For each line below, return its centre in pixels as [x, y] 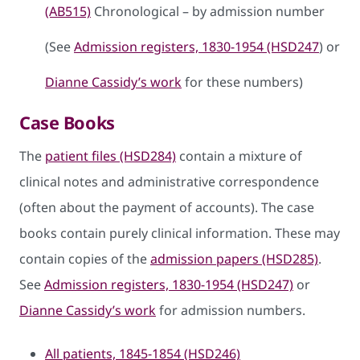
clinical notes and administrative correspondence [169, 181]
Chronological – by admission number [208, 11]
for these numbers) [242, 82]
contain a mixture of [239, 155]
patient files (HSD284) [110, 155]
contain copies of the [85, 258]
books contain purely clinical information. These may [180, 233]
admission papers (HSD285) [234, 258]
